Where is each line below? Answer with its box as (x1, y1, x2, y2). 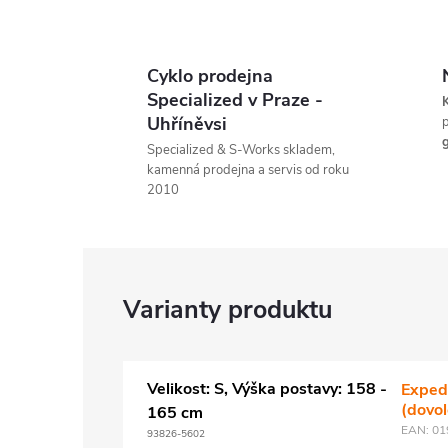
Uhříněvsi (147, 112, 227, 136)
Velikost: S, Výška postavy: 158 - (147, 378, 387, 400)
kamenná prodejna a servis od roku (147, 161, 349, 179)
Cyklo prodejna (147, 64, 273, 88)
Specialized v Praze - (147, 88, 323, 112)
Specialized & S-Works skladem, (147, 141, 335, 159)
